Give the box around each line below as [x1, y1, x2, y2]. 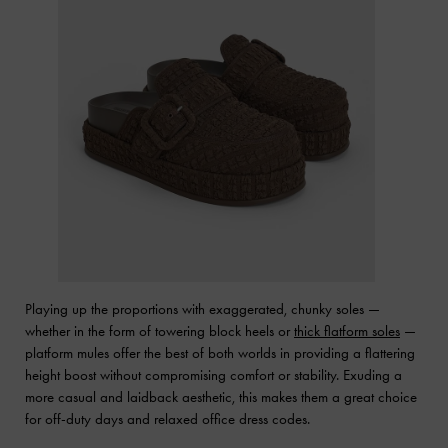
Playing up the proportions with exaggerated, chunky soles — [25, 299, 380, 318]
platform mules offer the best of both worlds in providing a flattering [25, 343, 415, 362]
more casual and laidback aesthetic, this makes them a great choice [25, 387, 417, 406]
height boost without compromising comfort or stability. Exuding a [25, 365, 402, 384]
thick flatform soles [294, 321, 400, 340]
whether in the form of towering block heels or [25, 321, 294, 340]
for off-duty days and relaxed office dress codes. [25, 409, 310, 428]
